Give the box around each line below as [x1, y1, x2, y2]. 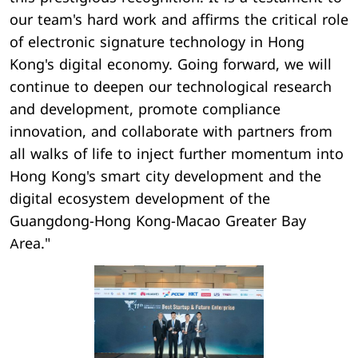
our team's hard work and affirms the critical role [10, 11, 348, 29]
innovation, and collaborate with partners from [10, 123, 332, 141]
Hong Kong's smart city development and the [10, 168, 321, 185]
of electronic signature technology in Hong [10, 34, 304, 51]
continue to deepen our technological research [10, 78, 332, 96]
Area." [10, 235, 50, 253]
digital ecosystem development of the [10, 190, 270, 208]
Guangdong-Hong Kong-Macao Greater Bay [10, 213, 306, 230]
